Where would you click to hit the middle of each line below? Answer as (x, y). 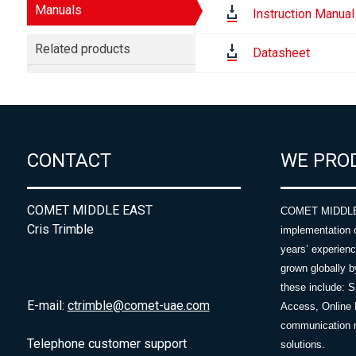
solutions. (302, 345)
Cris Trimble (60, 230)
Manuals (58, 10)
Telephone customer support (106, 344)
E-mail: (47, 306)
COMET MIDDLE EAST (89, 211)
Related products (82, 49)
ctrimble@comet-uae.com (138, 306)
